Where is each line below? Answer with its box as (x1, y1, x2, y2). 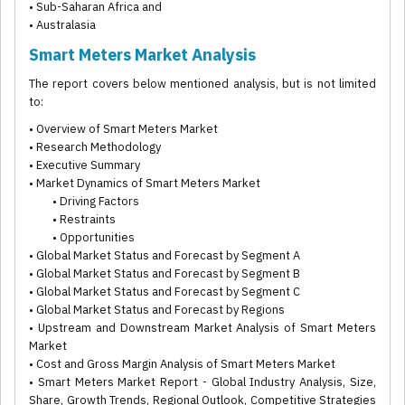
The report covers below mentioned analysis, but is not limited (29, 76, 376, 92)
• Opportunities (29, 230, 135, 246)
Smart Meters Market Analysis (29, 44, 256, 66)
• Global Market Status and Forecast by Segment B (29, 266, 300, 282)
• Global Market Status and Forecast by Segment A (29, 248, 300, 264)
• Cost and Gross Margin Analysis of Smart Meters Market (29, 356, 335, 372)
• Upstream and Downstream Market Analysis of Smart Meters (29, 320, 376, 336)
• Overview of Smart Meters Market (29, 121, 218, 137)
